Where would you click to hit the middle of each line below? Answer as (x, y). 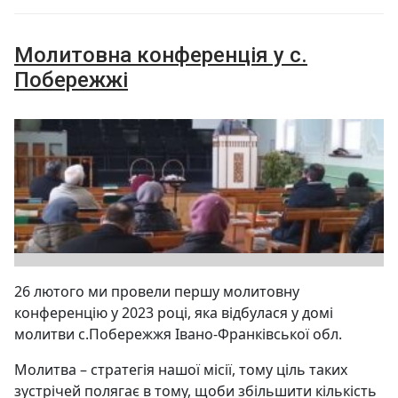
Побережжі (71, 80)
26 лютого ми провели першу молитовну (157, 292)
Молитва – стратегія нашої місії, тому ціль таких (181, 370)
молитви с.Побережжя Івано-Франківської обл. (178, 334)
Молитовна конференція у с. (161, 55)
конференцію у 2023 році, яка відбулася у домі (174, 313)
